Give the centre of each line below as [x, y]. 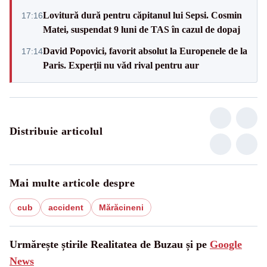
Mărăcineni [121, 207]
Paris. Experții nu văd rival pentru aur [121, 65]
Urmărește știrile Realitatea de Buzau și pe [110, 244]
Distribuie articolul [56, 131]
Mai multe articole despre [72, 183]
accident [66, 207]
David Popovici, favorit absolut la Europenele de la [145, 51]
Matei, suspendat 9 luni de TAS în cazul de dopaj [142, 29]
